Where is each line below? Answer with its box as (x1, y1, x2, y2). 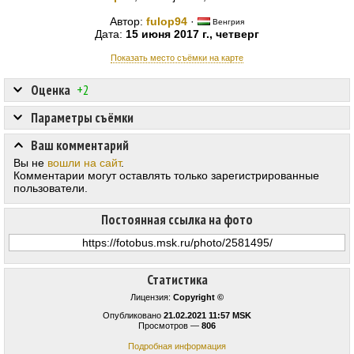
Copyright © (173, 292, 224, 303)
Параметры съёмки (31, 109, 134, 127)
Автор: (110, 15, 146, 28)
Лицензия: (130, 292, 173, 303)
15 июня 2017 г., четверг (126, 28, 259, 41)
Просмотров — (138, 321, 201, 331)
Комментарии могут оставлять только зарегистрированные (13, 169, 319, 183)
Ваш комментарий (31, 137, 129, 155)
